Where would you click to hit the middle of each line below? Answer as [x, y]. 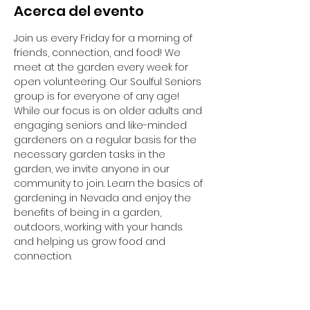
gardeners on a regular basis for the [107, 140]
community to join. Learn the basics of [110, 183]
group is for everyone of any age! [98, 96]
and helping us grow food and [91, 241]
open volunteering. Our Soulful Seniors [109, 82]
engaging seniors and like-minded [102, 125]
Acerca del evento [79, 11]
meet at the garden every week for [102, 67]
